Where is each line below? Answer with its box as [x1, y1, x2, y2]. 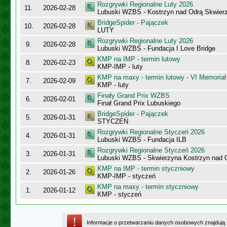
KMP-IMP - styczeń [97, 172, 156, 180]
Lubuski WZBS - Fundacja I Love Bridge [97, 45, 215, 52]
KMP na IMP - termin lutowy [97, 55, 180, 63]
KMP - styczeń [97, 191, 141, 198]
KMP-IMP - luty [97, 63, 143, 70]
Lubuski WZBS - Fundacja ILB [97, 136, 186, 143]
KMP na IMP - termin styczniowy [97, 165, 195, 172]
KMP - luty [97, 81, 129, 89]
